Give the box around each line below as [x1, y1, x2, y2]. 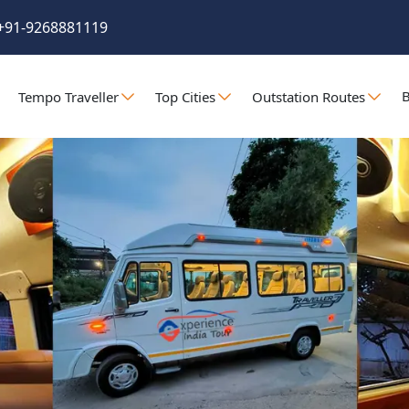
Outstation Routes [252, 87, 365, 106]
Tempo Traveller [18, 87, 119, 106]
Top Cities [155, 87, 215, 106]
